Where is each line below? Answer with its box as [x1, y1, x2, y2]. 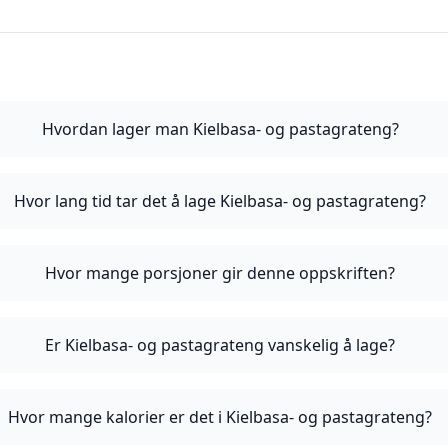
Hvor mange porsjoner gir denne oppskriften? [45, 262, 396, 284]
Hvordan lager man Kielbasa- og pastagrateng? [41, 118, 399, 140]
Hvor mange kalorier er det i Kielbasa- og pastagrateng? [8, 406, 433, 428]
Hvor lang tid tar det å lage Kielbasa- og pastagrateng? [14, 190, 427, 212]
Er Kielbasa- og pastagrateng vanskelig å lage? [45, 334, 396, 356]
